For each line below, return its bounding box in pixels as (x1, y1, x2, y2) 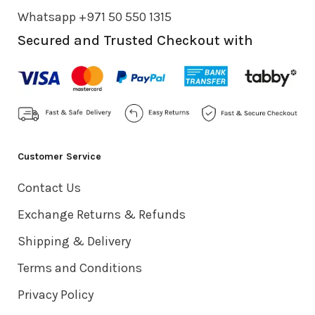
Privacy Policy (18, 286, 94, 302)
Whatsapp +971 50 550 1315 (18, 9, 172, 25)
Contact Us (18, 179, 81, 195)
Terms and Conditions (18, 259, 142, 276)
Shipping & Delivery (18, 233, 131, 249)
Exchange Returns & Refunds (18, 206, 186, 222)
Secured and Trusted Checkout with (18, 32, 253, 49)
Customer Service (18, 150, 101, 162)
